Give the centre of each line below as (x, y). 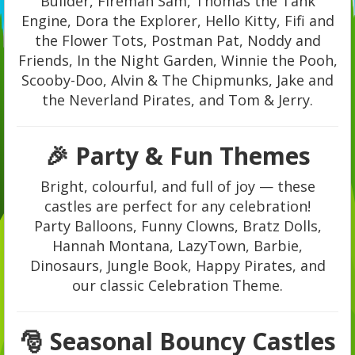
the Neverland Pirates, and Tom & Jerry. (177, 100)
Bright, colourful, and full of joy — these (177, 187)
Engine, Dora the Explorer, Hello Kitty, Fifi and (177, 21)
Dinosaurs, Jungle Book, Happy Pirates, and (177, 266)
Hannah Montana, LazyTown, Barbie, (177, 246)
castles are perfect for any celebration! (177, 206)
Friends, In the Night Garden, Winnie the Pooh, (177, 61)
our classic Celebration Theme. (177, 286)
